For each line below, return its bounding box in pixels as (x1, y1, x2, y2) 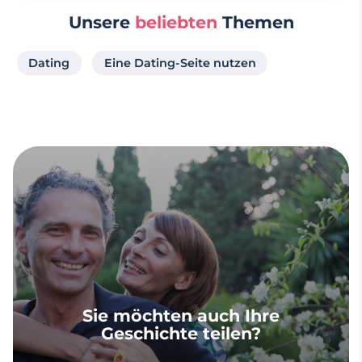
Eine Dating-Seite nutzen (103, 55, 256, 70)
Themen (221, 11, 294, 32)
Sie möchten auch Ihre (82, 305, 280, 326)
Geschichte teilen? (101, 322, 261, 343)
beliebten (134, 11, 222, 32)
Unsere (68, 11, 135, 32)
